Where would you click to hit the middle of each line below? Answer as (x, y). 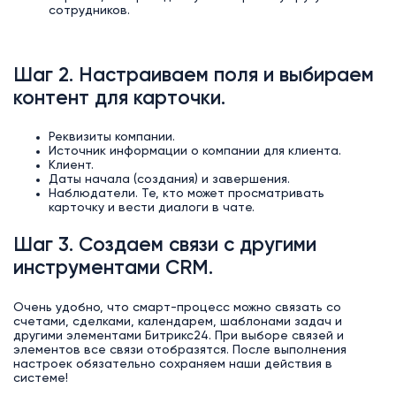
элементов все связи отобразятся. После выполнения (179, 350)
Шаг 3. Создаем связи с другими (164, 246)
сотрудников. (89, 11)
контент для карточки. (119, 99)
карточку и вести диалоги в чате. (151, 208)
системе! (40, 378)
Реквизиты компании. (111, 137)
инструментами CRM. (113, 269)
